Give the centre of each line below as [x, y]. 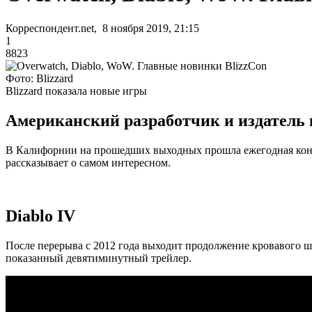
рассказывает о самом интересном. [88, 162]
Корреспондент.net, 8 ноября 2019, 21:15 [102, 28]
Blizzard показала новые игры [76, 91]
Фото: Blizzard [39, 78]
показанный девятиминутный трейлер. [99, 258]
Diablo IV [40, 216]
